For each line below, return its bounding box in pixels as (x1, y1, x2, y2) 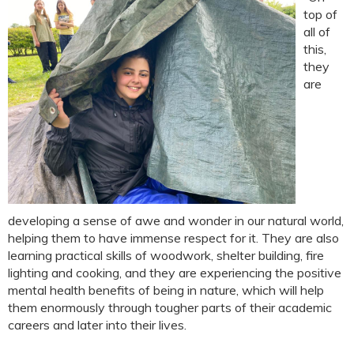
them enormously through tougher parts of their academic (8, 299, 332, 315)
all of (303, 24, 330, 40)
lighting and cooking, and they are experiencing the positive (8, 265, 341, 281)
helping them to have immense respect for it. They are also (8, 230, 339, 246)
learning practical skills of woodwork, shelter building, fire (8, 247, 324, 263)
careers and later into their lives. (8, 317, 186, 333)
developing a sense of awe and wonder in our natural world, (8, 213, 344, 228)
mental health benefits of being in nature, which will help (8, 282, 324, 298)
